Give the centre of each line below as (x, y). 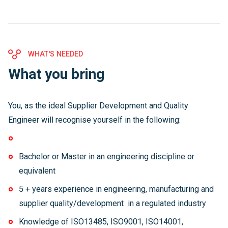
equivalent (37, 171)
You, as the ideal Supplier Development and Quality (98, 106)
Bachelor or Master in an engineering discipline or (106, 156)
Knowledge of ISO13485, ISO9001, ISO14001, (101, 222)
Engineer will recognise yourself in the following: (94, 120)
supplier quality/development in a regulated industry (113, 203)
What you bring (56, 74)
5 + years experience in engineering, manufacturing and (116, 189)
